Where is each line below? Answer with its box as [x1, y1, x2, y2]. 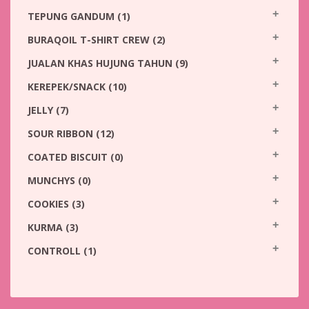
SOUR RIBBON [28, 127, 96, 140]
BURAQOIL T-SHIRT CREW [28, 33, 152, 46]
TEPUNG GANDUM [28, 10, 117, 23]
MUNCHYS [28, 174, 78, 187]
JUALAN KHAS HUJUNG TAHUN [28, 57, 175, 70]
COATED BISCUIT [28, 150, 110, 163]
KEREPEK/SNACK [28, 80, 108, 93]
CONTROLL [28, 244, 83, 257]
